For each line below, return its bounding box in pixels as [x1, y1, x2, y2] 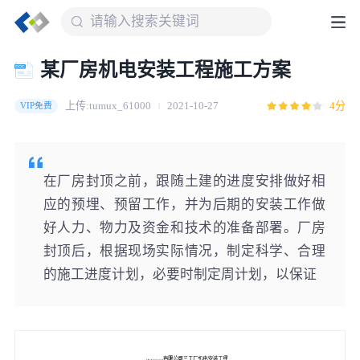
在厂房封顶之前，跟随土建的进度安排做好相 [43, 173, 325, 189]
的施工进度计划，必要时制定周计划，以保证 [43, 266, 317, 282]
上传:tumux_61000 [65, 99, 152, 112]
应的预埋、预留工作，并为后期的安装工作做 [43, 196, 325, 212]
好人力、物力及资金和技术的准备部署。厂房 [43, 219, 325, 235]
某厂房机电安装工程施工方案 [39, 59, 291, 80]
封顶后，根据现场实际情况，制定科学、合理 [43, 243, 325, 259]
